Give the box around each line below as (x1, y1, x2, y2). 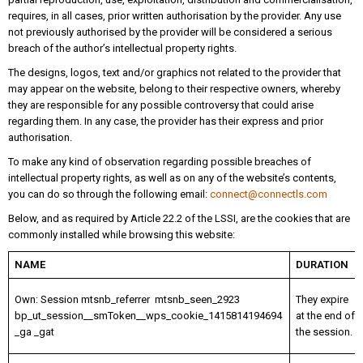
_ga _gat (14, 326, 54, 339)
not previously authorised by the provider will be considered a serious (8, 26, 332, 39)
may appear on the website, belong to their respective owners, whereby (8, 83, 340, 96)
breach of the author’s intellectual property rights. (8, 42, 237, 55)
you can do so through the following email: (8, 188, 210, 201)
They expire (295, 293, 348, 306)
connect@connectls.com (210, 188, 327, 201)
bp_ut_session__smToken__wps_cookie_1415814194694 (14, 310, 284, 322)
